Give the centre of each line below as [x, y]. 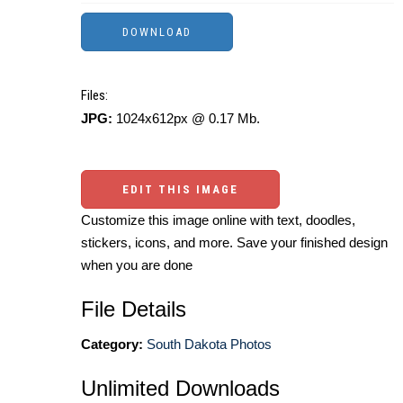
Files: [94, 95]
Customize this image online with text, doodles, [218, 219]
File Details [134, 309]
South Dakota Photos [209, 344]
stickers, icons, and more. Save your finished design [234, 242]
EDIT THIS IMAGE [180, 189]
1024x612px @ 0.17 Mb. [186, 118]
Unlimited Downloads [180, 388]
